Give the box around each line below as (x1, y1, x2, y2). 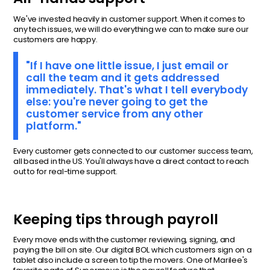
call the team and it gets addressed (26, 71, 220, 86)
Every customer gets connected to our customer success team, (13, 145, 253, 156)
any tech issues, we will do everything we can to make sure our (13, 24, 249, 34)
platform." (26, 119, 82, 134)
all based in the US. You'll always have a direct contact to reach (13, 155, 249, 166)
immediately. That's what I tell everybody (26, 83, 248, 98)
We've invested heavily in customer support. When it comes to (13, 13, 246, 24)
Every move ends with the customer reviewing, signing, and (13, 234, 235, 245)
